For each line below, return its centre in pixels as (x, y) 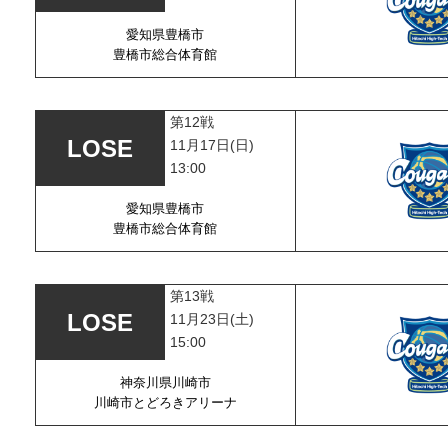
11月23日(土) (212, 319)
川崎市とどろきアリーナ (165, 402)
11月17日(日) (212, 145)
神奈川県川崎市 (165, 382)
